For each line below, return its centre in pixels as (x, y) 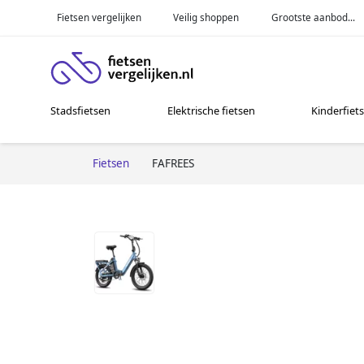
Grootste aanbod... (314, 17)
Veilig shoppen (206, 17)
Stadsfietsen (81, 111)
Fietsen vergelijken (99, 17)
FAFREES (173, 163)
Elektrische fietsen (211, 111)
